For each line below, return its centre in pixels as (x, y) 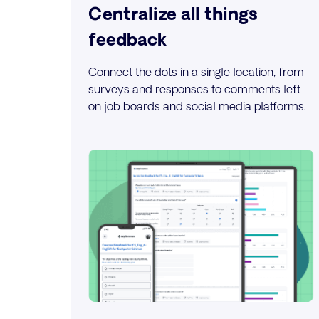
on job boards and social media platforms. (197, 106)
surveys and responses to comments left (194, 89)
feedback (127, 39)
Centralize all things (173, 13)
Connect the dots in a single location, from (196, 72)
